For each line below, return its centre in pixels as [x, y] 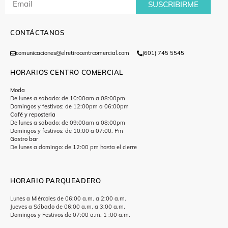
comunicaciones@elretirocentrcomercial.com [73, 53]
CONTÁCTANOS [37, 33]
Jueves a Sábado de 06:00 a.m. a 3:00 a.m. [68, 206]
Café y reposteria [33, 115]
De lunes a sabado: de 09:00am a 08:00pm [68, 123]
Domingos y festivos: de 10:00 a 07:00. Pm [67, 131]
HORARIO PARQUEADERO [56, 180]
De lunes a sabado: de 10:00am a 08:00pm [68, 98]
